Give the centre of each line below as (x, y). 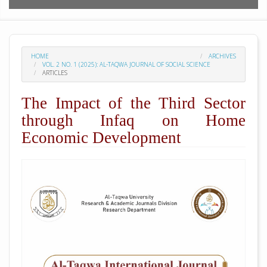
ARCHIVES (222, 56)
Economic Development (101, 137)
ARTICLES (54, 72)
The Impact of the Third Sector (133, 103)
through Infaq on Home (133, 120)
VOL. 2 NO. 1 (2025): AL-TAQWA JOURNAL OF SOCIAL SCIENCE (126, 64)
